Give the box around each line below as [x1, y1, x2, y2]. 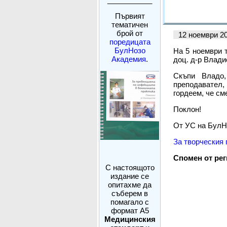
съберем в [111, 189, 148, 198]
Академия [111, 55, 146, 63]
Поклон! [173, 105, 201, 114]
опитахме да [108, 180, 152, 189]
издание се [110, 172, 149, 180]
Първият [115, 12, 145, 20]
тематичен [111, 20, 148, 29]
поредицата [109, 37, 150, 46]
